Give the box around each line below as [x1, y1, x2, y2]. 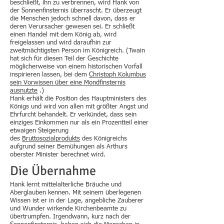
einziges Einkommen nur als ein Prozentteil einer [10, 119, 148, 126]
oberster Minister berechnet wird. [10, 151, 105, 158]
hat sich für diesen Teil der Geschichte [10, 55, 118, 62]
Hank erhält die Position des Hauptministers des [10, 95, 146, 102]
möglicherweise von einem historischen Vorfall [10, 63, 142, 70]
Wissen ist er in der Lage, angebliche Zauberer [10, 197, 143, 204]
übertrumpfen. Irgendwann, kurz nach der [10, 213, 130, 220]
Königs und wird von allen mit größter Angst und [10, 103, 148, 110]
